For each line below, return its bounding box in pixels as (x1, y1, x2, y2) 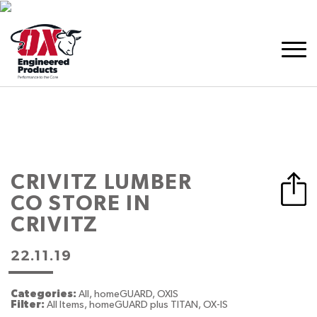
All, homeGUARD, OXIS (79, 289, 178, 300)
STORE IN (49, 193, 151, 215)
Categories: (11, 289, 79, 300)
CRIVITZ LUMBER (11, 172, 192, 194)
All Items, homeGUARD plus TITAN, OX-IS (47, 299, 228, 311)
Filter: (11, 299, 47, 311)
